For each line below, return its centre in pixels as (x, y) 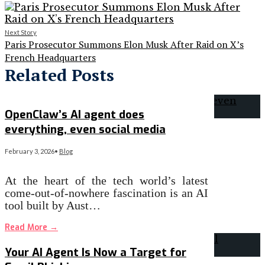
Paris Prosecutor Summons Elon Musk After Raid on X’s (124, 45)
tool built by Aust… (53, 205)
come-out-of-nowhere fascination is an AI (107, 193)
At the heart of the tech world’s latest (107, 180)
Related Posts (59, 75)
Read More (27, 227)
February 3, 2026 (30, 151)
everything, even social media (85, 129)
